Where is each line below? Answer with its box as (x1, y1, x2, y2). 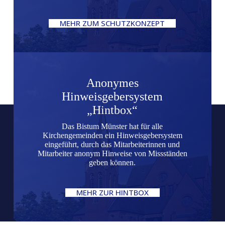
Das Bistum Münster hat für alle (62, 122, 163, 131)
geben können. (89, 158, 136, 167)
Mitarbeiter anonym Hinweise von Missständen (37, 149, 187, 158)
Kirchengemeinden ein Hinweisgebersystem (42, 131, 182, 140)
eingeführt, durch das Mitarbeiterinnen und (45, 140, 180, 149)
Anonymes (86, 76, 139, 89)
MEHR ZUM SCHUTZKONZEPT (60, 18, 165, 28)
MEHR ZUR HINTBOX (76, 187, 149, 197)
